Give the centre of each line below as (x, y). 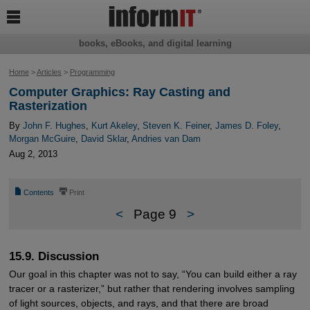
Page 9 (155, 215)
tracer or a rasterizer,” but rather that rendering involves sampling (152, 289)
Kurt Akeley (114, 126)
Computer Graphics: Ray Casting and (119, 92)
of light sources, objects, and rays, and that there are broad (138, 303)
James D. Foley (246, 126)
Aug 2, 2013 (33, 154)
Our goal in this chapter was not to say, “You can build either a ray (153, 274)
